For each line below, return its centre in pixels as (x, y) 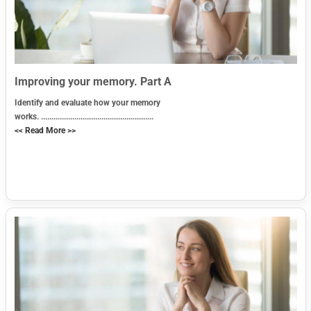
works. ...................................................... (84, 117)
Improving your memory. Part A (93, 82)
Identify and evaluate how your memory (87, 103)
